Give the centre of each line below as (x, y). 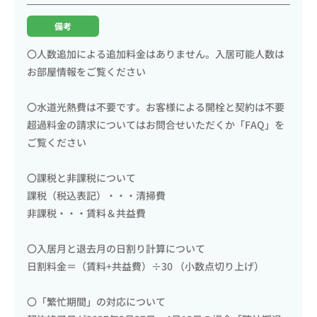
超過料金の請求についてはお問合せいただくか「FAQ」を (156, 124)
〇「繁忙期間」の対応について (96, 301)
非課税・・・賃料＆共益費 (86, 213)
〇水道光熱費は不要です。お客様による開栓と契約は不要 (156, 106)
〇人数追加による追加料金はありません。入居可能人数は (156, 53)
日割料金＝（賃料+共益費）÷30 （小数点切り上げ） (145, 266)
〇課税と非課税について (81, 177)
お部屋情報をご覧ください (86, 71)
